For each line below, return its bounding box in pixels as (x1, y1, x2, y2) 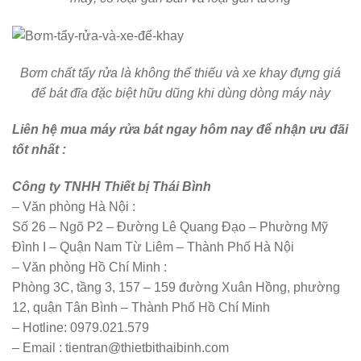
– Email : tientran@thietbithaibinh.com (12, 341, 229, 355)
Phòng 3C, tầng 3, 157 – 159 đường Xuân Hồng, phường (12, 280, 340, 295)
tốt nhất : (12, 143, 69, 157)
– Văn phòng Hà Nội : (12, 200, 139, 214)
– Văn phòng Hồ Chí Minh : (12, 260, 170, 275)
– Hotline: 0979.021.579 (12, 321, 149, 335)
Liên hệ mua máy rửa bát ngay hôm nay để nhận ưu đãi (12, 122, 348, 137)
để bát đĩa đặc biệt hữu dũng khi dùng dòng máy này (31, 85, 330, 100)
